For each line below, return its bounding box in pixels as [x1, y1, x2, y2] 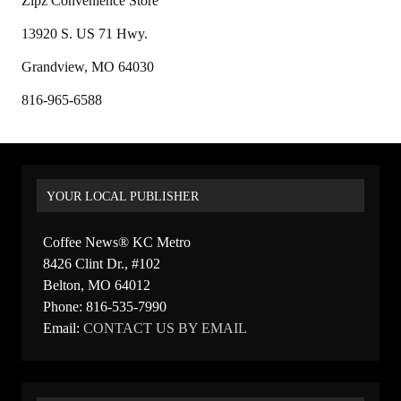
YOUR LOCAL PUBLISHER [47, 188, 200, 203]
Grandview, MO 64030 [21, 58, 154, 74]
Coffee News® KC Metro [43, 235, 191, 250]
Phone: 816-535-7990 [43, 299, 166, 314]
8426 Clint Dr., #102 [43, 256, 160, 271]
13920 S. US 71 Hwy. [21, 25, 148, 41]
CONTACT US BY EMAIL [83, 320, 247, 336]
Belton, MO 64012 [43, 277, 150, 293]
